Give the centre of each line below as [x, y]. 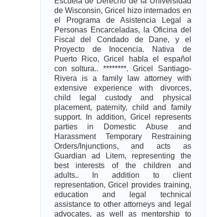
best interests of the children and [123, 165]
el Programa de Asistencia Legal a [123, 20]
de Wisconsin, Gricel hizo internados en [123, 10]
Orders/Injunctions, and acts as [123, 146]
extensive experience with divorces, [123, 88]
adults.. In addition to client [123, 175]
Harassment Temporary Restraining [123, 136]
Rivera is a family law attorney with [123, 78]
